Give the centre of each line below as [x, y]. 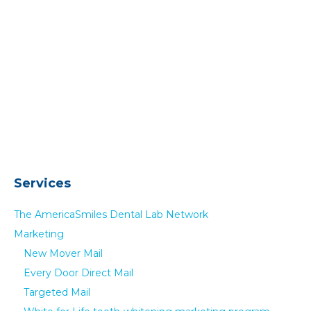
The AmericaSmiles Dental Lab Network [111, 214]
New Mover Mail [63, 253]
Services [42, 183]
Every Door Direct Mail [78, 272]
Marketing [39, 234]
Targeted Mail [57, 292]
